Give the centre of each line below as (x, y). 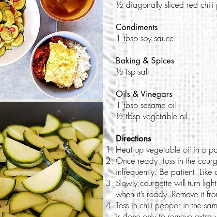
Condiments (137, 27)
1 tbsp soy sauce (145, 38)
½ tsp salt (132, 71)
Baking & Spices (145, 60)
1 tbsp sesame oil (146, 105)
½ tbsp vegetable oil (152, 116)
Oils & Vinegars (144, 94)
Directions (133, 138)
